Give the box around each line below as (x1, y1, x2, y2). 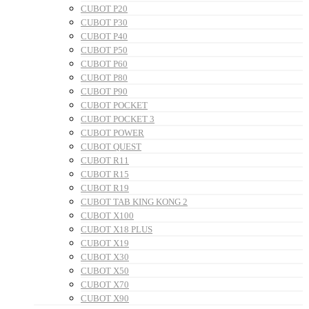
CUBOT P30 (81, 17, 128, 28)
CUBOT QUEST (81, 141, 141, 152)
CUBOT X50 (81, 266, 129, 277)
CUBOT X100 (81, 210, 134, 221)
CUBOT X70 (81, 279, 129, 290)
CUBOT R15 (81, 169, 129, 180)
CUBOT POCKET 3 (81, 114, 154, 125)
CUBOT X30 (81, 252, 129, 263)
